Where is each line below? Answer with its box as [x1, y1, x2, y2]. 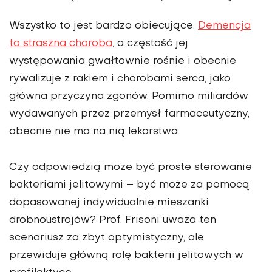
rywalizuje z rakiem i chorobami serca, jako [9, 74, 231, 84]
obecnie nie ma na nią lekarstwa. [9, 127, 180, 137]
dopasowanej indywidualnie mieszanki [9, 198, 209, 208]
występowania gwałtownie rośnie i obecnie [9, 56, 236, 67]
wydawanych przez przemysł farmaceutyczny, [9, 109, 250, 120]
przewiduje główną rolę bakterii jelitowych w [9, 251, 243, 261]
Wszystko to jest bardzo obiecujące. [9, 21, 198, 32]
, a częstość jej [112, 39, 188, 49]
